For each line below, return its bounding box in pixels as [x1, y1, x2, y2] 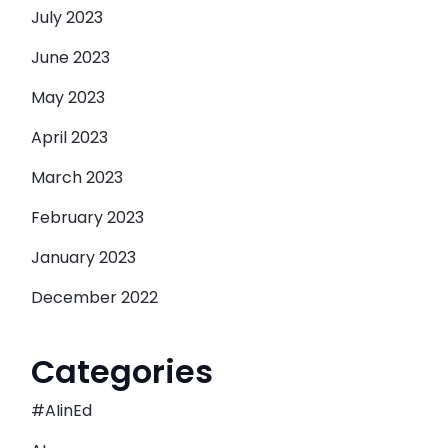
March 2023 [31, 166, 123, 189]
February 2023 [31, 206, 144, 229]
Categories [31, 349, 213, 394]
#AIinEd [31, 399, 92, 422]
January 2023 [31, 246, 136, 269]
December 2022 [31, 286, 158, 309]
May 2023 [31, 86, 105, 109]
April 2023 [31, 126, 108, 149]
